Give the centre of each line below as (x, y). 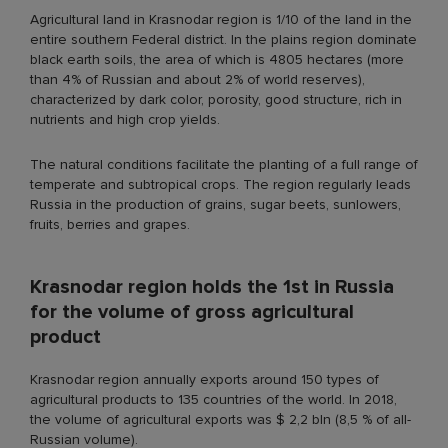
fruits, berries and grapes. (110, 224)
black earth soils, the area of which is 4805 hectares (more (217, 59)
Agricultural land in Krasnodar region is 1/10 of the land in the (221, 19)
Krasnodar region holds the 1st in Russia (212, 286)
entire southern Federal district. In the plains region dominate (223, 39)
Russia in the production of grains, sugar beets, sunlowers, (215, 204)
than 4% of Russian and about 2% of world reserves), (197, 79)
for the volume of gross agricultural (192, 311)
